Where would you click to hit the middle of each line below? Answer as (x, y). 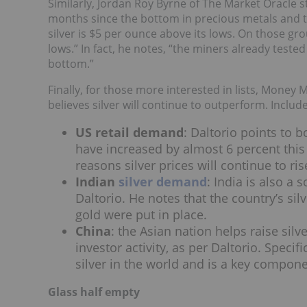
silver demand (163, 182)
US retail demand (130, 133)
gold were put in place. (141, 215)
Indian (97, 182)
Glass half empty (94, 292)
